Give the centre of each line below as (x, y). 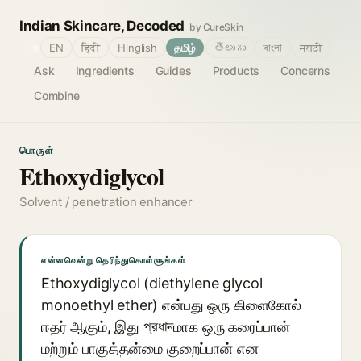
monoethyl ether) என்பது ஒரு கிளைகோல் (172, 305)
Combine (57, 95)
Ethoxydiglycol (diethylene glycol (152, 283)
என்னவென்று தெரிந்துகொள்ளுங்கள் (114, 260)
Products (236, 71)
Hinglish (137, 48)
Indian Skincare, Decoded (102, 26)
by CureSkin (216, 27)
